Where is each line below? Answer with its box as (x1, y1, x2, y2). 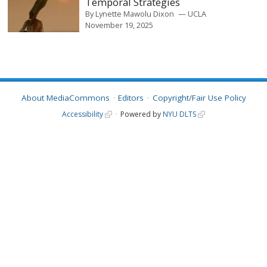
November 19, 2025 (85, 19, 154, 30)
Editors (118, 92, 144, 104)
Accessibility (62, 108, 104, 119)
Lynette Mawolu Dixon (95, 8, 175, 19)
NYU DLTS (162, 108, 196, 119)
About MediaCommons (21, 92, 110, 104)
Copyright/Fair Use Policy (152, 92, 246, 104)
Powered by (120, 108, 163, 119)
